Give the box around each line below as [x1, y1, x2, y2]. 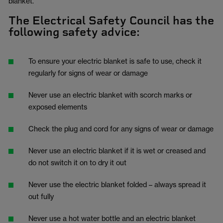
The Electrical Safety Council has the [8, 13, 214, 27]
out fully [28, 192, 54, 201]
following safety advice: [8, 25, 140, 39]
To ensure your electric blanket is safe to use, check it [28, 57, 202, 65]
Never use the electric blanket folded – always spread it [28, 180, 206, 189]
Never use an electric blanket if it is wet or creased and [28, 146, 206, 155]
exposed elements [28, 103, 87, 111]
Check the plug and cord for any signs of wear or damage [28, 124, 214, 133]
